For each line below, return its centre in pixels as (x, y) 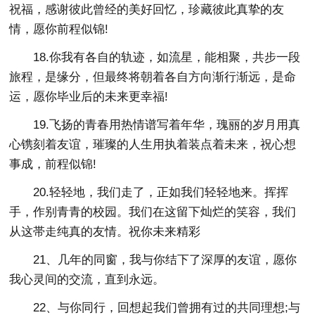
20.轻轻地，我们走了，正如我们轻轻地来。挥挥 (161, 192)
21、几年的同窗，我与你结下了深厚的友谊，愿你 (165, 259)
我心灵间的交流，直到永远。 (87, 279)
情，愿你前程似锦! (59, 29)
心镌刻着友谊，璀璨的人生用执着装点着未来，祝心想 (153, 144)
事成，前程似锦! (53, 164)
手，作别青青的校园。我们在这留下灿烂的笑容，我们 (153, 212)
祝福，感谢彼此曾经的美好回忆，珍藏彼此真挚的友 (147, 9)
